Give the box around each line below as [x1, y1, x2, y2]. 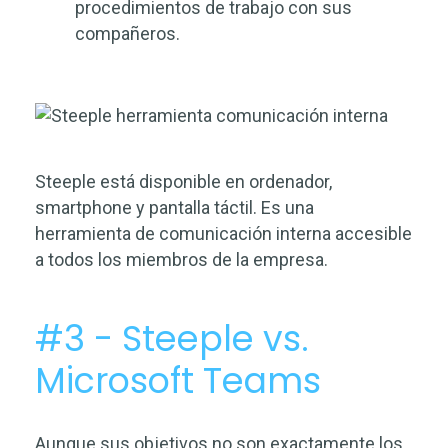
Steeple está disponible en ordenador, [35, 171, 332, 192]
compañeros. [75, 23, 180, 44]
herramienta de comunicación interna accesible [35, 223, 412, 244]
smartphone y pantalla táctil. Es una [35, 197, 314, 218]
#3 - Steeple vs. [35, 314, 309, 363]
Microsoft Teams [35, 356, 321, 405]
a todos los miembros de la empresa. [35, 249, 328, 270]
